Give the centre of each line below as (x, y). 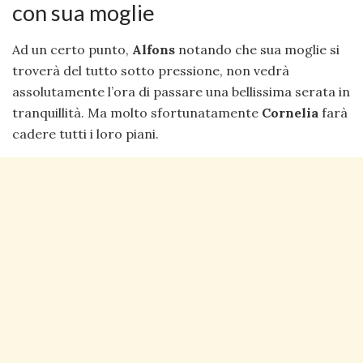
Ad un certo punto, (72, 49)
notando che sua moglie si (257, 49)
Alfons (154, 49)
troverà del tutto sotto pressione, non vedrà (151, 70)
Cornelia (290, 112)
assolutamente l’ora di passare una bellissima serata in (181, 91)
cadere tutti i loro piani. (85, 133)
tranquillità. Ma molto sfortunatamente (137, 112)
